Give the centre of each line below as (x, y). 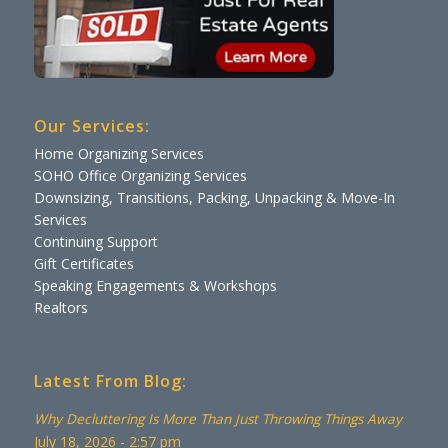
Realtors (60, 308)
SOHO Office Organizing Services (140, 176)
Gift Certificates (83, 264)
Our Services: (91, 126)
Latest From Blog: (110, 380)
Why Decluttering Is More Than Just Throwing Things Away (217, 418)
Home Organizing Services (118, 154)
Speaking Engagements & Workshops (155, 286)
